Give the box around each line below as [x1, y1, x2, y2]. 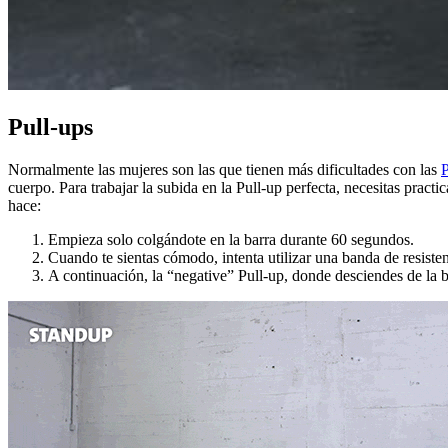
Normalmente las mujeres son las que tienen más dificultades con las [8, 160, 441, 178]
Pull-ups [8, 113, 93, 140]
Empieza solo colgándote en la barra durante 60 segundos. [48, 230, 414, 248]
